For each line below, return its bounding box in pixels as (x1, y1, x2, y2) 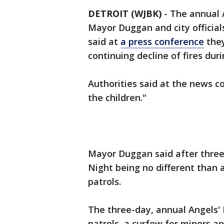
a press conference (120, 35, 204, 47)
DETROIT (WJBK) (88, 7, 161, 19)
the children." (88, 91, 146, 103)
